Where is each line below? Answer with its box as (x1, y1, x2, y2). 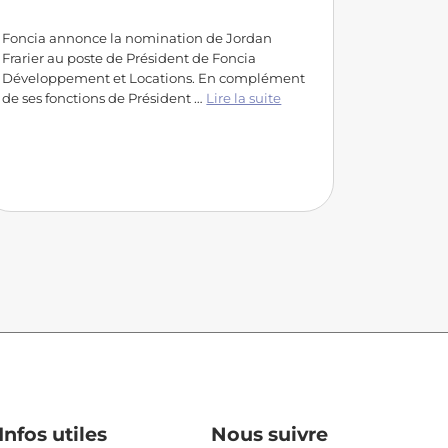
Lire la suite (206, 89, 282, 106)
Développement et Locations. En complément (2, 69, 306, 86)
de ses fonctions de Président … (2, 89, 207, 106)
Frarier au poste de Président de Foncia (2, 49, 257, 66)
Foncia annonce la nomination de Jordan (2, 29, 273, 46)
